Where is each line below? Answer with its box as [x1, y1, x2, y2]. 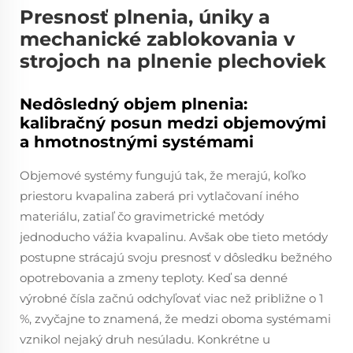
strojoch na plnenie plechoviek [20, 50, 326, 72]
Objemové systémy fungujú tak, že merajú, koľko [20, 168, 306, 183]
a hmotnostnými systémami [20, 132, 254, 151]
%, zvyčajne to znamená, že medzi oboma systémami [20, 311, 331, 326]
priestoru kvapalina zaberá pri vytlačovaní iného [20, 188, 299, 203]
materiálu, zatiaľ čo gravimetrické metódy [20, 209, 264, 224]
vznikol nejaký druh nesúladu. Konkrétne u [20, 332, 270, 347]
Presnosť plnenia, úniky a [20, 6, 270, 28]
